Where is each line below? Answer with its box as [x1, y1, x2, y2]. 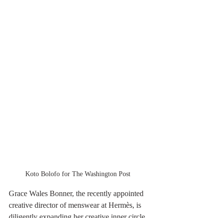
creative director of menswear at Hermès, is [9, 200, 143, 209]
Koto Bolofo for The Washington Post [25, 170, 130, 178]
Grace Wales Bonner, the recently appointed [9, 189, 145, 198]
